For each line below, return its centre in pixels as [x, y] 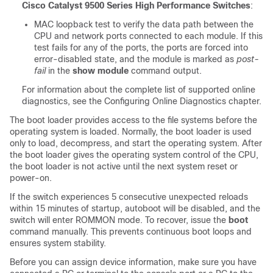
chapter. [244, 101]
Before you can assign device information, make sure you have [133, 262]
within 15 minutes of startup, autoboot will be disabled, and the [135, 208]
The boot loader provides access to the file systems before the [133, 120]
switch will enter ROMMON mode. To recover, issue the [118, 220]
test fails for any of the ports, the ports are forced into [141, 48]
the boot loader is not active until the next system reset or [124, 166]
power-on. [31, 178]
